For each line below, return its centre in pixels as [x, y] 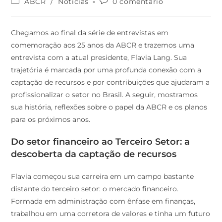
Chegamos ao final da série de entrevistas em [90, 33]
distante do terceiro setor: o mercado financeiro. [95, 189]
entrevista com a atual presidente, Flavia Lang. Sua [99, 58]
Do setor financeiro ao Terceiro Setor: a [101, 142]
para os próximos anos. [51, 120]
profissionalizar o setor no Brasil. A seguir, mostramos [105, 95]
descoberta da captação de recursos [94, 154]
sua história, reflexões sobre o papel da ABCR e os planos [109, 107]
